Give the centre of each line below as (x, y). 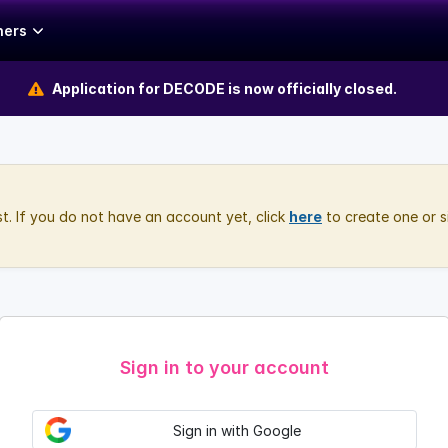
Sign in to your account (224, 367)
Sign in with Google (237, 430)
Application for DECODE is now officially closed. (224, 88)
